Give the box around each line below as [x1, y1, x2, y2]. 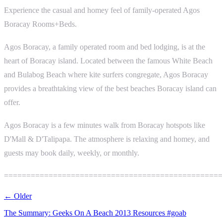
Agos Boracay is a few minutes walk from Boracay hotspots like [4, 120, 205, 130]
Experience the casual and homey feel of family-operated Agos [4, 5, 200, 15]
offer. [4, 98, 20, 108]
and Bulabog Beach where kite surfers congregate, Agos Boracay [4, 70, 208, 80]
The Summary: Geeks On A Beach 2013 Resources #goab [4, 208, 186, 217]
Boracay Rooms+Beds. [4, 19, 77, 29]
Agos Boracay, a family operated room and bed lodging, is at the [4, 42, 205, 52]
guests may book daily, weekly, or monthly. [4, 148, 139, 158]
